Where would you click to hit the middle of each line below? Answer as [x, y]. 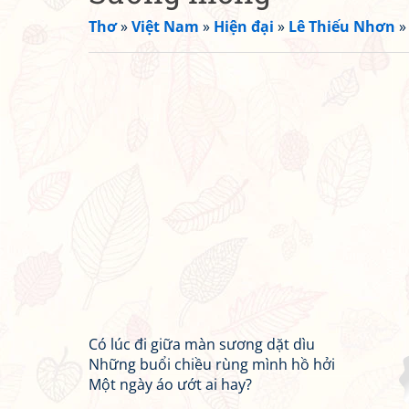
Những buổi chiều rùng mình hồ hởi [212, 364]
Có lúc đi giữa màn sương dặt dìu [202, 344]
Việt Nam [165, 26]
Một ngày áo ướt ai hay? [170, 384]
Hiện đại [244, 26]
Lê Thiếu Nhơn [342, 26]
